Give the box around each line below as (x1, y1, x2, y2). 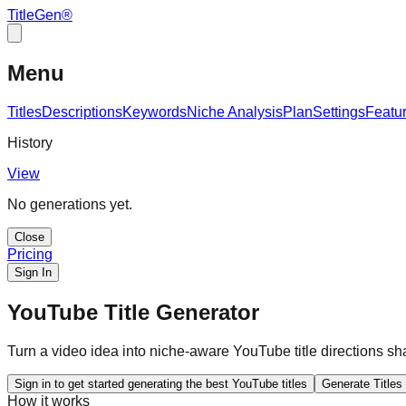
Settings (313, 103, 365, 120)
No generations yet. (7, 196, 132, 212)
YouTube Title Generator (7, 299, 259, 324)
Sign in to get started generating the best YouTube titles (14, 376, 307, 391)
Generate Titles (322, 376, 402, 391)
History (7, 134, 53, 150)
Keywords (122, 103, 187, 120)
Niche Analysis (187, 103, 283, 120)
